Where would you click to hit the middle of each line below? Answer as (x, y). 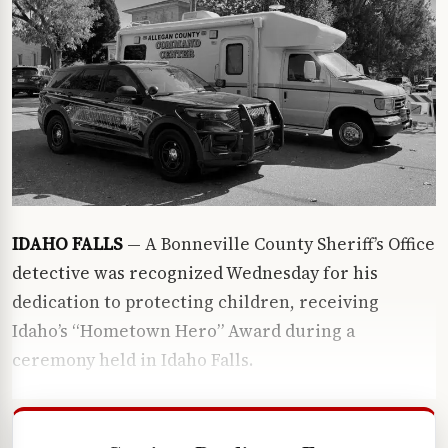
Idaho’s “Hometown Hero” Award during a (183, 331)
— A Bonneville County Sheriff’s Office (279, 244)
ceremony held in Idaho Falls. (132, 360)
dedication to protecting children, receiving (195, 302)
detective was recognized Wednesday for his (195, 273)
